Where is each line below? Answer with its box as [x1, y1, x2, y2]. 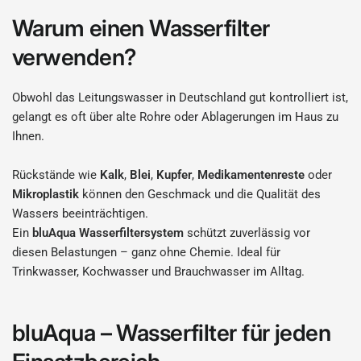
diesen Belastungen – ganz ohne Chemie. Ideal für [12, 245, 281, 259]
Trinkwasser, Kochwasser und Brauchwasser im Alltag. [12, 264, 305, 279]
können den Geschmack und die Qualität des [82, 187, 322, 201]
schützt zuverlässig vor [184, 226, 311, 240]
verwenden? [12, 44, 136, 71]
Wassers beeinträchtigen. [12, 206, 149, 221]
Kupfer [156, 168, 193, 182]
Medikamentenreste [197, 168, 309, 182]
